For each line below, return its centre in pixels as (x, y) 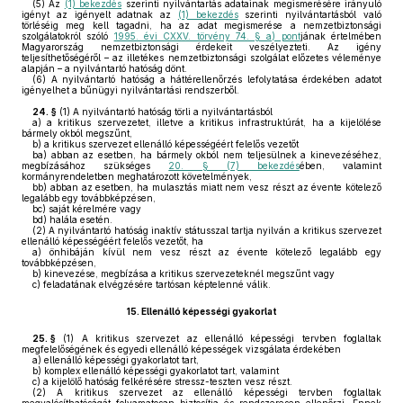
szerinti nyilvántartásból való (310, 14)
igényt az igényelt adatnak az (100, 14)
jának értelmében (341, 36)
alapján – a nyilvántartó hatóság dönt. (104, 68)
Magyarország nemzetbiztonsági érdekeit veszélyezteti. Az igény (201, 47)
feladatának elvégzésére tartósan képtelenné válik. (156, 284)
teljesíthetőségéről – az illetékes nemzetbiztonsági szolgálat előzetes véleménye (201, 58)
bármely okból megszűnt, (77, 133)
